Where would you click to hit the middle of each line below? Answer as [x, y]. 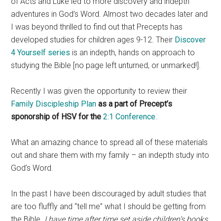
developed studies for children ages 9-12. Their [93, 40]
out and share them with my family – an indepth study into [110, 155]
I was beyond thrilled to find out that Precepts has [97, 27]
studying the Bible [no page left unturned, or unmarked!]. [106, 65]
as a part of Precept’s [135, 104]
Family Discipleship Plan [54, 104]
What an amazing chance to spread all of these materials [110, 142]
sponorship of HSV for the [56, 117]
